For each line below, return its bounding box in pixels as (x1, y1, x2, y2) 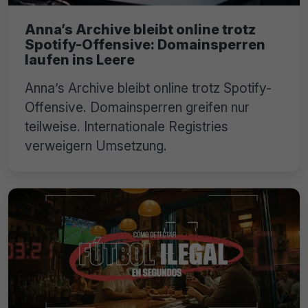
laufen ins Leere (25, 52, 135, 69)
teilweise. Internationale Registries (25, 118, 228, 135)
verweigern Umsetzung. (25, 137, 167, 155)
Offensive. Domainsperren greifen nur (25, 99, 250, 116)
